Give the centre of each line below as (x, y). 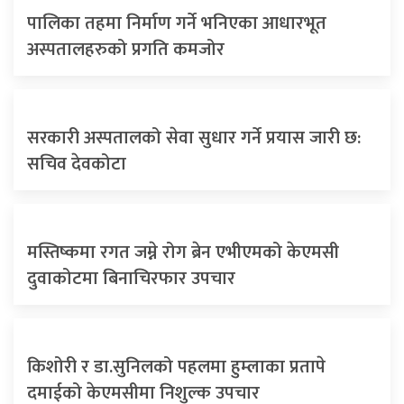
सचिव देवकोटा (77, 165)
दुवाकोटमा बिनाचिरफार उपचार (131, 279)
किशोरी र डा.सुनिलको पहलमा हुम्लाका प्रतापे (176, 367)
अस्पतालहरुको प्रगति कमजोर (126, 50)
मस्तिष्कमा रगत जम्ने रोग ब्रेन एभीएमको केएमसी (183, 253)
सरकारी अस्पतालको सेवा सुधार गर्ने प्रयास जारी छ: (194, 138)
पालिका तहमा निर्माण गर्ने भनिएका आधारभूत (177, 24)
